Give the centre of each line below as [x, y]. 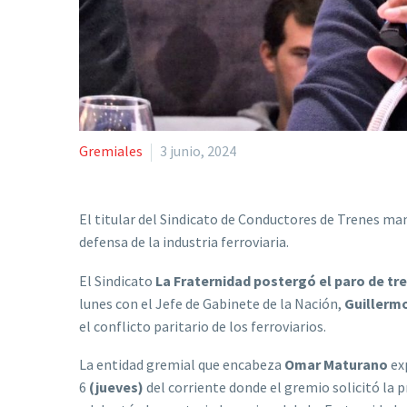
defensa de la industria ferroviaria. [184, 242]
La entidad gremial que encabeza [182, 365]
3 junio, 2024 [198, 151]
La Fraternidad [203, 280]
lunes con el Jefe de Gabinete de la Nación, [212, 303]
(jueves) [116, 387]
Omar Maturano [336, 365]
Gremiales [111, 151]
